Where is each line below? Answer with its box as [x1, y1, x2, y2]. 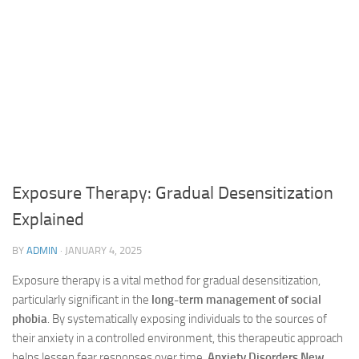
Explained [12, 209, 84, 230]
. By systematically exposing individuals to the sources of [47, 312, 327, 326]
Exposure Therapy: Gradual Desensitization [12, 183, 333, 204]
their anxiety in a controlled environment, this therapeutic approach [12, 331, 343, 345]
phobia [12, 312, 47, 326]
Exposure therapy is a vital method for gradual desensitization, [12, 273, 321, 288]
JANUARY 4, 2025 [65, 244, 142, 256]
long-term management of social [151, 292, 321, 307]
